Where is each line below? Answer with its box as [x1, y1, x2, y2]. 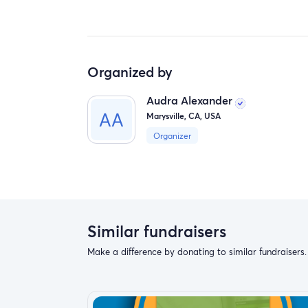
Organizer [153, 130, 191, 141]
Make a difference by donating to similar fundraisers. [87, 245, 307, 258]
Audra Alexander [146, 93, 236, 107]
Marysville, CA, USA [146, 109, 221, 121]
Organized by [87, 62, 173, 82]
